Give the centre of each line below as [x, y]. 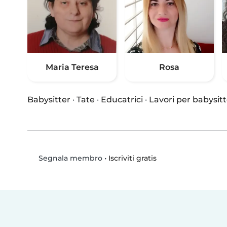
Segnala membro [69, 158]
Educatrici [122, 100]
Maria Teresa [72, 67]
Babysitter [49, 100]
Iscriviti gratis [132, 158]
